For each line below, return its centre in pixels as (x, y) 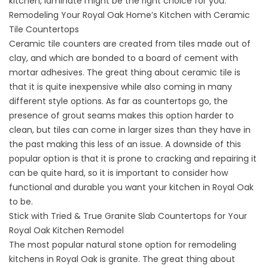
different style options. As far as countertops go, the (118, 101)
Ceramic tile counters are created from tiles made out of (130, 43)
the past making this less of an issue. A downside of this (125, 144)
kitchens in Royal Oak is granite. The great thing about (122, 259)
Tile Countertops (44, 29)
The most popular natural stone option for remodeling (123, 244)
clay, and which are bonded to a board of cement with (124, 58)
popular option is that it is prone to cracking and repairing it (133, 158)
